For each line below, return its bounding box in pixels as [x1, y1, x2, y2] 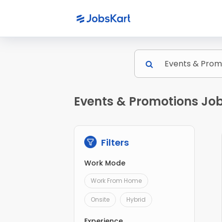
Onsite [91, 195, 110, 204]
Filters [99, 136, 129, 149]
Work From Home [91, 176, 142, 185]
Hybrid [126, 195, 146, 204]
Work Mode [84, 158, 126, 168]
